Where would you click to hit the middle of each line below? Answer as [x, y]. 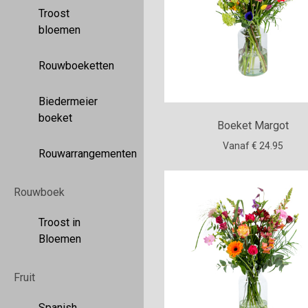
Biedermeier [68, 101]
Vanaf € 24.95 [253, 146]
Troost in [59, 222]
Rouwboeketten [76, 66]
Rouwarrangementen [88, 154]
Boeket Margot [253, 126]
